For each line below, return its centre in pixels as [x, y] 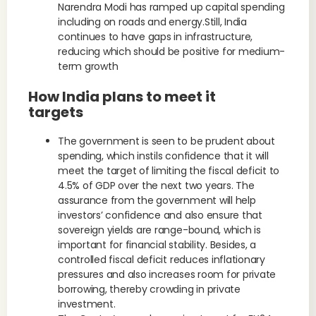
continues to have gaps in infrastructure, [156, 37]
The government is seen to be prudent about [166, 141]
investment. [87, 304]
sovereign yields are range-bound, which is [159, 230]
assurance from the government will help [157, 200]
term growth [88, 66]
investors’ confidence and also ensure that [160, 215]
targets [101, 112]
